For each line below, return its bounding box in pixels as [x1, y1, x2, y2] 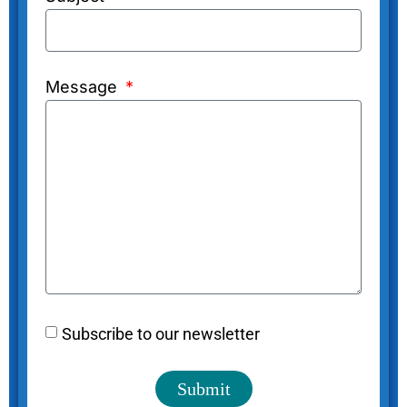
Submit [176, 379, 231, 399]
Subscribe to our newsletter [62, 323, 260, 343]
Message [45, 77, 122, 96]
